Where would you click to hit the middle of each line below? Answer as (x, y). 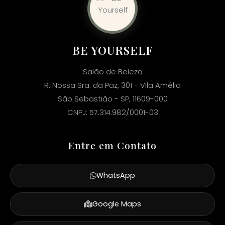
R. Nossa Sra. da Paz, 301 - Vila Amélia (113, 85)
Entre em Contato (113, 145)
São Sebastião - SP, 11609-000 (113, 98)
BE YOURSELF (113, 50)
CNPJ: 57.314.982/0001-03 (113, 112)
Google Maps (117, 204)
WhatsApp (116, 175)
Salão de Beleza (113, 71)
